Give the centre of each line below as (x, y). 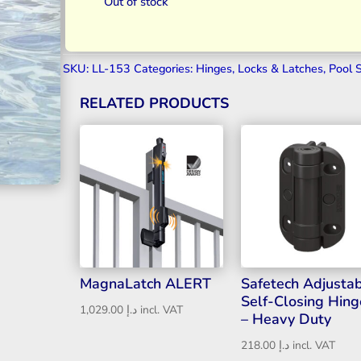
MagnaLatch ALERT (146, 284)
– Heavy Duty (286, 320)
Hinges (214, 68)
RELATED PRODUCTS (155, 103)
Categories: (165, 68)
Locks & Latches (281, 68)
